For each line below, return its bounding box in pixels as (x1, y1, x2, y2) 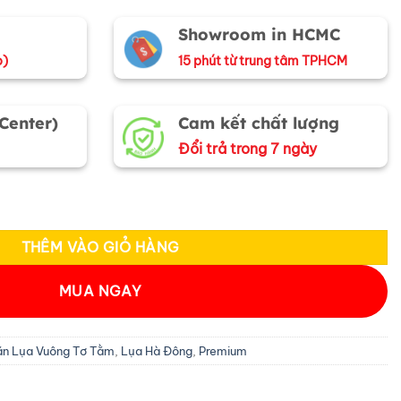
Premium (199, 344, 247, 358)
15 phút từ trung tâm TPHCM (178, 52, 347, 69)
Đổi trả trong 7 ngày (178, 139, 317, 158)
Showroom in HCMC (178, 23, 340, 45)
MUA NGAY (58, 282, 142, 301)
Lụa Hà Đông (121, 344, 192, 358)
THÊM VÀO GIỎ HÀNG (21, 238, 180, 257)
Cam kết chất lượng (178, 112, 339, 133)
